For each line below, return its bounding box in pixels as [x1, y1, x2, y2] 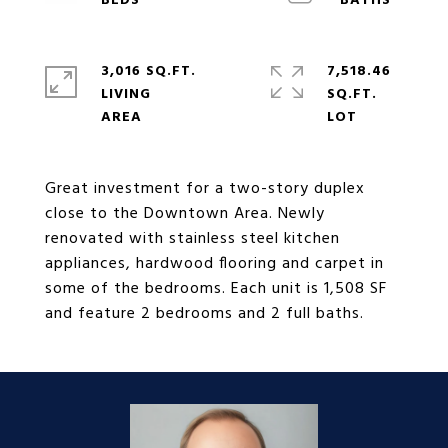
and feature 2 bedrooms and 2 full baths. [45, 301, 364, 327]
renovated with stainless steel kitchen [45, 226, 340, 252]
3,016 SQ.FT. [101, 60, 196, 83]
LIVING [101, 83, 151, 106]
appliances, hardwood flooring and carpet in [45, 251, 384, 277]
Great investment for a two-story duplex [45, 176, 365, 202]
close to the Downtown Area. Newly [45, 201, 325, 227]
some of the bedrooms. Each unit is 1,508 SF [45, 276, 387, 302]
